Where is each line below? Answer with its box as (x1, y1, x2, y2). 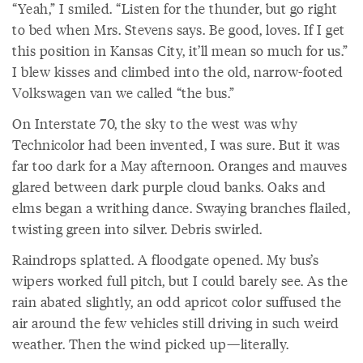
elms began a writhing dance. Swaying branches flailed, (12, 198, 350, 217)
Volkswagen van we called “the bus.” (12, 83, 235, 102)
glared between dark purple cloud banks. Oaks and (12, 177, 326, 196)
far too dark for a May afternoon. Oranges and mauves (12, 156, 347, 175)
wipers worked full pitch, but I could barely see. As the (12, 271, 348, 290)
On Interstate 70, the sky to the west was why (12, 113, 298, 133)
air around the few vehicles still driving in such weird (12, 313, 340, 332)
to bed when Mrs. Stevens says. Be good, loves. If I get (12, 19, 345, 39)
